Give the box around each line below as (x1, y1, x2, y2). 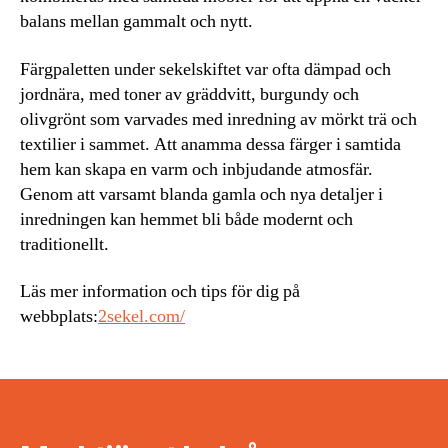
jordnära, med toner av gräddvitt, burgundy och (20, 82, 359, 106)
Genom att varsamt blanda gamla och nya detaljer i (20, 182, 383, 206)
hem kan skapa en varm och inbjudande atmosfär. (20, 157, 373, 181)
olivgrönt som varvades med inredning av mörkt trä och (20, 107, 417, 131)
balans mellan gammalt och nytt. (20, 10, 253, 34)
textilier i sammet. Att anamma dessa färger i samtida (20, 132, 401, 156)
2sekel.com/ (98, 305, 185, 329)
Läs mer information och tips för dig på (20, 280, 300, 304)
